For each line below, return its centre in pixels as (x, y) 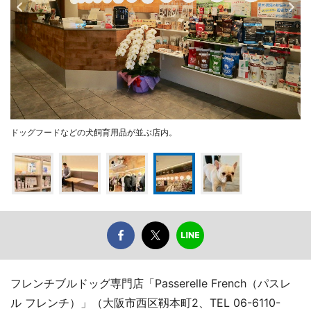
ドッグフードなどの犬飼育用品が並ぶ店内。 (94, 132)
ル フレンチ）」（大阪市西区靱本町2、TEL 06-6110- (145, 302)
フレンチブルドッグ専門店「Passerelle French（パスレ (151, 283)
